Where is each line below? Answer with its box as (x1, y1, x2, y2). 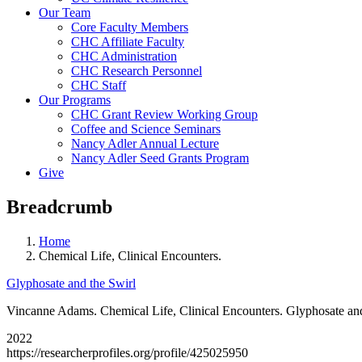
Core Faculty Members (71, 19, 188, 34)
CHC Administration (71, 48, 177, 63)
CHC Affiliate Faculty (71, 34, 184, 48)
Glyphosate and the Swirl (6, 276, 136, 290)
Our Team (39, 5, 90, 19)
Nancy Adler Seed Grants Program (71, 150, 249, 165)
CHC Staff (71, 78, 126, 92)
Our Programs (39, 92, 111, 107)
